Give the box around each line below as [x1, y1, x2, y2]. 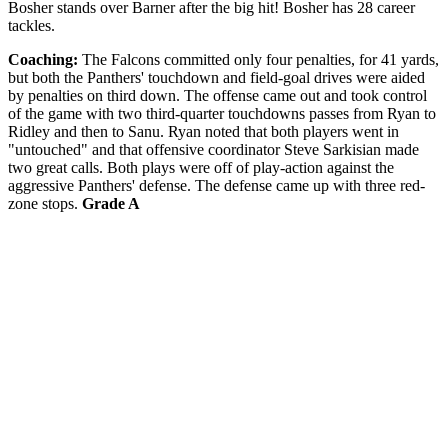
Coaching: [8, 50, 82, 68]
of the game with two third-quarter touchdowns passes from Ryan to [8, 104, 436, 122]
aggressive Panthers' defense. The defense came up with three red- [8, 176, 425, 194]
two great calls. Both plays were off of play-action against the [8, 158, 394, 176]
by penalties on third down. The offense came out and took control [8, 86, 427, 104]
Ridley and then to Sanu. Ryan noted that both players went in [8, 122, 399, 140]
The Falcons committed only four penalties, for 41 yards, [82, 50, 439, 68]
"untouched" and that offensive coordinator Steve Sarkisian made [8, 140, 419, 158]
